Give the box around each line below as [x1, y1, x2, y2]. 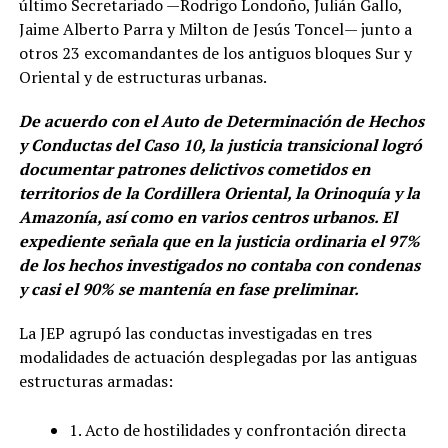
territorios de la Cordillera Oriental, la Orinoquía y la [18, 181, 420, 204]
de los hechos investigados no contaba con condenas [18, 253, 420, 276]
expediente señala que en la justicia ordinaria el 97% [18, 229, 420, 252]
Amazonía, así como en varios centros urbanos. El [18, 205, 397, 228]
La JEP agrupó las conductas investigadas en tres [18, 321, 372, 344]
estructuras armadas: [18, 369, 173, 392]
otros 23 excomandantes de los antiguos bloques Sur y [18, 41, 412, 64]
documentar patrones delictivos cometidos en [18, 157, 370, 180]
